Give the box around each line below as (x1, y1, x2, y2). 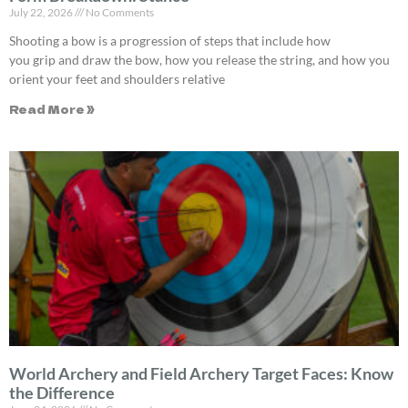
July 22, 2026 (9, 5, 75, 20)
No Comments (84, 5, 154, 20)
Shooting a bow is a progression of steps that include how (9, 33, 331, 49)
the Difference (9, 382, 115, 403)
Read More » (9, 101, 95, 117)
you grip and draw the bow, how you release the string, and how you (9, 52, 390, 68)
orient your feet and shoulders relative (9, 71, 225, 87)
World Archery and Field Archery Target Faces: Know (9, 363, 393, 384)
